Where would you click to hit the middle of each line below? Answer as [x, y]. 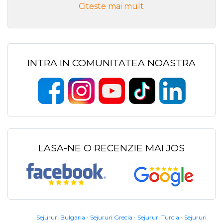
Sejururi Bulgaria [61, 218]
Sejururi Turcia [158, 218]
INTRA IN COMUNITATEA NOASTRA [111, 63]
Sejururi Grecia [111, 218]
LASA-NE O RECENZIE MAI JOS [111, 148]
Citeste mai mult [111, 6]
